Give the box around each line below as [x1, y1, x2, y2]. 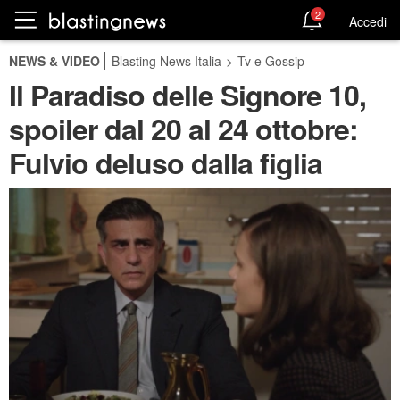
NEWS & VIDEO [9, 52, 100, 70]
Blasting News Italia [112, 52, 221, 70]
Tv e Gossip [237, 52, 304, 70]
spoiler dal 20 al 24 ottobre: [9, 108, 358, 149]
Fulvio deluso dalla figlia [9, 142, 322, 183]
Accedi [349, 12, 387, 30]
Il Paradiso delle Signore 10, [9, 74, 366, 115]
